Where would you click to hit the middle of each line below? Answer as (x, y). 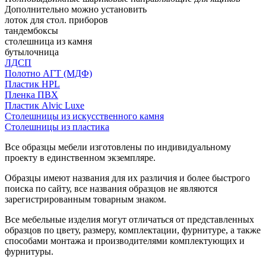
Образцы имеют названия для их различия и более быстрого (127, 178)
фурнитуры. (29, 251)
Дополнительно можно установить (76, 9)
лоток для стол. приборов (56, 20)
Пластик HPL (32, 84)
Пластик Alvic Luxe (45, 105)
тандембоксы (31, 30)
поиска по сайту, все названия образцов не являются (111, 188)
